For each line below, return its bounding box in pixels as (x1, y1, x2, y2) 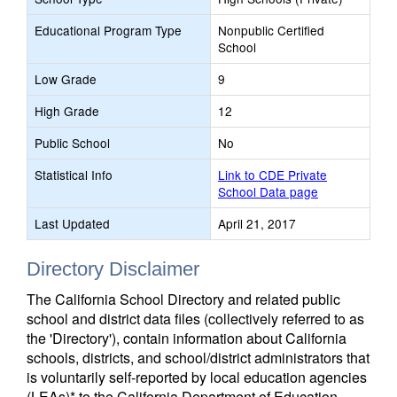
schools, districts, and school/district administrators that (27, 347, 370, 368)
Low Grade (35, 70, 97, 88)
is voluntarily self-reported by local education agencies (27, 367, 367, 387)
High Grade (35, 102, 99, 120)
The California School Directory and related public (27, 289, 340, 309)
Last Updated (35, 214, 110, 232)
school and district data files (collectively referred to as (27, 308, 364, 329)
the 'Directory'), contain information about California (27, 328, 346, 348)
